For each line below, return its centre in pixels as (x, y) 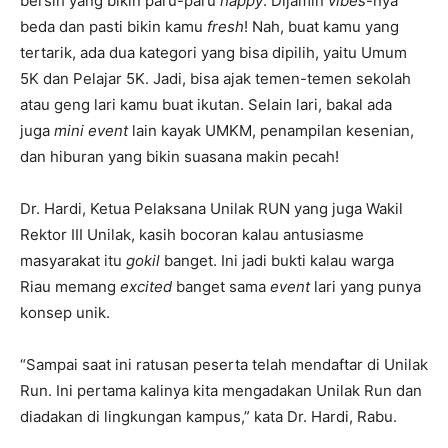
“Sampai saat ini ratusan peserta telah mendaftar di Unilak (224, 365)
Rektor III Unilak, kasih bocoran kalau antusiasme (192, 235)
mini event (91, 131)
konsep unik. (65, 313)
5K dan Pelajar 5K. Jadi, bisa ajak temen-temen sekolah (215, 79)
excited (146, 287)
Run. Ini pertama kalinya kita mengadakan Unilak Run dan (221, 391)
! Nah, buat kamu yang (321, 27)
